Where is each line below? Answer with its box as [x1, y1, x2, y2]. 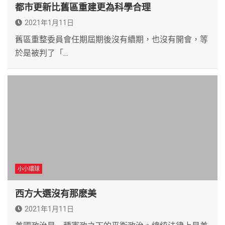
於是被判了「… [15, 48, 68, 58]
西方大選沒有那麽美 [15, 188, 96, 199]
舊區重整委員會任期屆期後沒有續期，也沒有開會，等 [15, 34, 208, 44]
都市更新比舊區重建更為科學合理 [15, 2, 151, 13]
